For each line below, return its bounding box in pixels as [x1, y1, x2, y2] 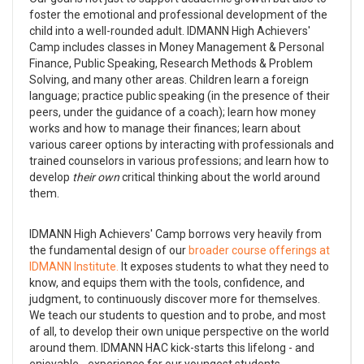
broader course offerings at [188, 243, 330, 257]
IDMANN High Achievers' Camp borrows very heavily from [29, 227, 322, 240]
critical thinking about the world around [122, 170, 320, 184]
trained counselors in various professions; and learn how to [29, 154, 329, 167]
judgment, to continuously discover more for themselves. [29, 292, 320, 305]
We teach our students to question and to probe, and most [29, 308, 326, 322]
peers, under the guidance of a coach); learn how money [29, 105, 316, 119]
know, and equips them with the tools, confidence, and [29, 275, 305, 289]
